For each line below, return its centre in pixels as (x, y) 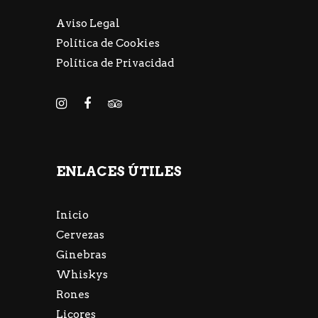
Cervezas (80, 235)
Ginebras (81, 255)
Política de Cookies (108, 43)
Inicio (72, 215)
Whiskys (82, 275)
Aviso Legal (88, 23)
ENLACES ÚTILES (119, 172)
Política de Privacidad (115, 63)
